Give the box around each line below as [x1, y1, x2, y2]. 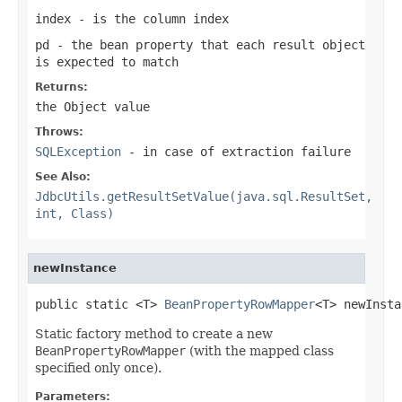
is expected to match [35, 54, 179, 69]
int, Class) [35, 205, 114, 221]
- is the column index [71, 11, 229, 26]
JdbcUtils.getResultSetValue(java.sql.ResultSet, [35, 188, 372, 204]
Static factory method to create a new [35, 326, 273, 341]
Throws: [35, 125, 83, 138]
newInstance [33, 260, 117, 275]
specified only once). [35, 360, 162, 375]
